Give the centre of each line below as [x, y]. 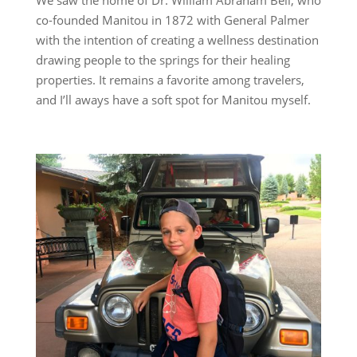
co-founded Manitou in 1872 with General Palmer [172, 20]
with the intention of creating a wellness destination [177, 39]
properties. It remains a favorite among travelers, [170, 79]
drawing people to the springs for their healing [163, 59]
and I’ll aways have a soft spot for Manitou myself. [173, 99]
